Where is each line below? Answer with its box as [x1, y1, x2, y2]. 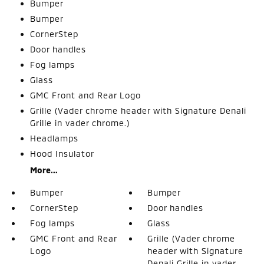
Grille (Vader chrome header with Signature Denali [29, 105, 246, 115]
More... [29, 164, 58, 175]
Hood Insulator [29, 148, 94, 159]
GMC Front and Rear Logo [29, 90, 141, 100]
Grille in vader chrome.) [29, 117, 130, 128]
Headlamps [29, 133, 78, 143]
